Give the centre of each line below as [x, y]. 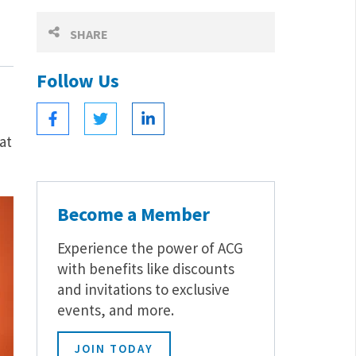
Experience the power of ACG [150, 248]
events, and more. [115, 310]
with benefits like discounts [145, 269]
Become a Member [133, 215]
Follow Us [77, 81]
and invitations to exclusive [143, 290]
